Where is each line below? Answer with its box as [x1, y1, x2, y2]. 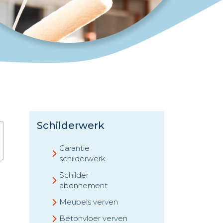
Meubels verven [59, 197, 118, 207]
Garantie [59, 143, 90, 153]
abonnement [59, 181, 108, 190]
